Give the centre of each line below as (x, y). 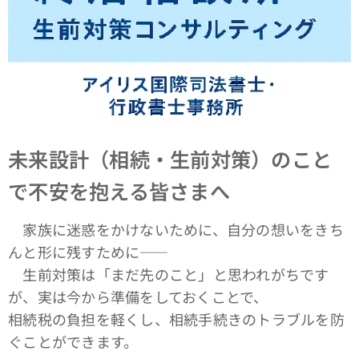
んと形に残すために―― (89, 252)
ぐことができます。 (73, 341)
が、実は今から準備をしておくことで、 (138, 296)
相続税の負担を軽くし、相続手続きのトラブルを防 (176, 319)
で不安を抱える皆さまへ (119, 191)
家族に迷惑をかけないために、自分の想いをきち (176, 229)
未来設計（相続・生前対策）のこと (170, 159)
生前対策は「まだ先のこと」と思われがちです (169, 274)
